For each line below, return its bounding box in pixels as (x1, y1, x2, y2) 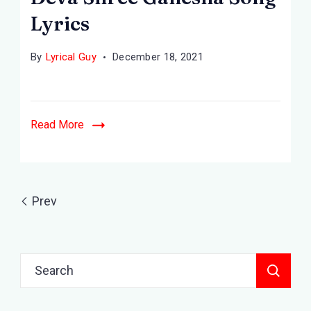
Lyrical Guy (45, 51, 96, 63)
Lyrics (31, 12, 90, 35)
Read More (31, 118, 84, 131)
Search (19, 256, 58, 271)
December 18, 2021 (112, 51, 204, 63)
